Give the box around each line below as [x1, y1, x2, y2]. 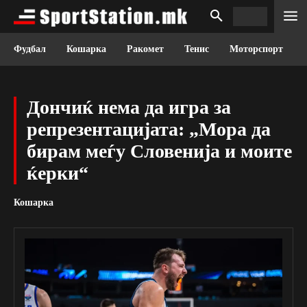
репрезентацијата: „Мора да [27, 119, 271, 140]
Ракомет [127, 44, 164, 54]
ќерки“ [27, 162, 88, 184]
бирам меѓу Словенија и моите [27, 140, 292, 162]
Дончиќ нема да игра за [27, 97, 231, 118]
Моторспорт [230, 44, 283, 54]
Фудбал [14, 44, 46, 54]
